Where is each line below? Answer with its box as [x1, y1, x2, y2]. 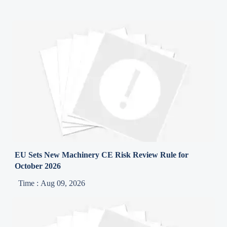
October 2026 [15, 161, 61, 170]
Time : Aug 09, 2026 [18, 178, 86, 187]
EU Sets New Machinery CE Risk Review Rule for [15, 150, 189, 159]
